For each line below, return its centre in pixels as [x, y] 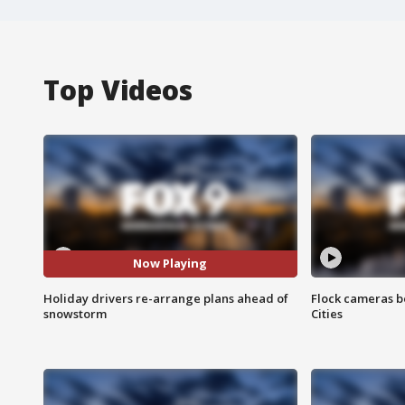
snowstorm [75, 313]
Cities [326, 313]
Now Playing [170, 264]
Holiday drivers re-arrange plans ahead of [166, 298]
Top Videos [118, 89]
